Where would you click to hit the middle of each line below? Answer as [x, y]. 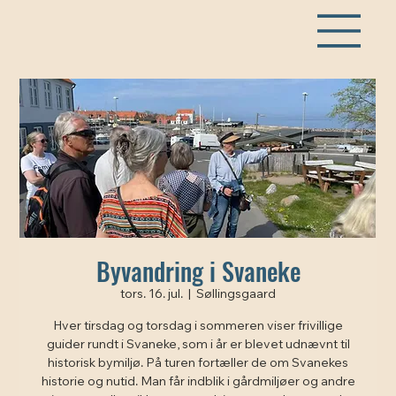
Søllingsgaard [236, 295]
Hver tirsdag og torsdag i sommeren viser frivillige [198, 327]
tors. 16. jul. [152, 295]
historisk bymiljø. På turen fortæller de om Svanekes [198, 364]
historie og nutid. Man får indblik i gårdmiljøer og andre [198, 382]
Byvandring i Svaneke [198, 270]
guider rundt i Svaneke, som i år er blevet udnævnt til [198, 345]
